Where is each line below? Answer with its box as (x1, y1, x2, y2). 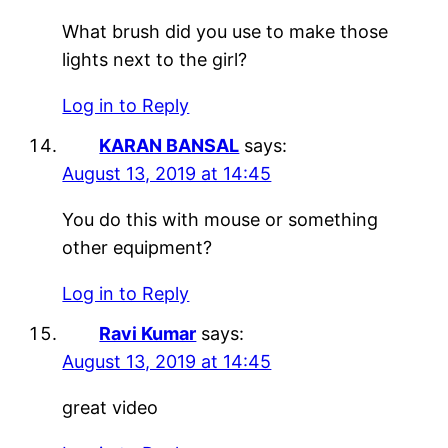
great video (62, 396, 159, 418)
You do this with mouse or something (62, 208, 379, 230)
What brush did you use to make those (62, 20, 389, 42)
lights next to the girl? (62, 48, 248, 70)
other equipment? (62, 236, 213, 258)
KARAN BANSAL (99, 134, 240, 156)
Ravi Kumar (99, 322, 197, 344)
